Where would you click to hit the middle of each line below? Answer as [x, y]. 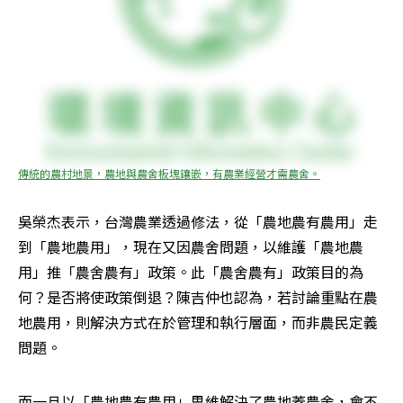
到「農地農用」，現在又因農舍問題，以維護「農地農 [191, 247]
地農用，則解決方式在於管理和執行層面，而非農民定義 [198, 322]
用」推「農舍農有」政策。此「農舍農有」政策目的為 [191, 272]
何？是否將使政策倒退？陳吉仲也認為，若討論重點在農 [198, 297]
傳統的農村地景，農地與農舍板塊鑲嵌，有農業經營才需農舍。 [169, 174]
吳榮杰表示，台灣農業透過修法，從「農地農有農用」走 [198, 222]
